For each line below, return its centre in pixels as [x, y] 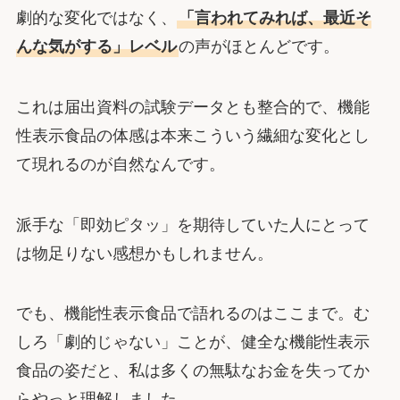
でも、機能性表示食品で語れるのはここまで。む [192, 314]
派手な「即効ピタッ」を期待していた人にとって [192, 225]
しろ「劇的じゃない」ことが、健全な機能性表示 [192, 342]
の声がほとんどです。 [258, 46]
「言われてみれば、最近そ [275, 17]
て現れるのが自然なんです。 [120, 164]
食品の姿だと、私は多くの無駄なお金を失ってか [192, 371]
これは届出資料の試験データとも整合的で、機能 [192, 107]
